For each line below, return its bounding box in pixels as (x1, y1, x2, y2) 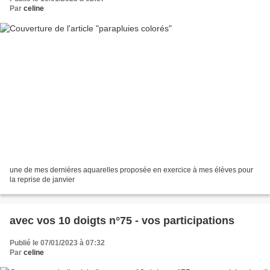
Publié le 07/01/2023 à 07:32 (10, 238, 105, 247)
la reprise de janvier (10, 175, 75, 184)
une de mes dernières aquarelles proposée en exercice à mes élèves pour (10, 165, 253, 174)
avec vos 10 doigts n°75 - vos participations (10, 214, 234, 227)
